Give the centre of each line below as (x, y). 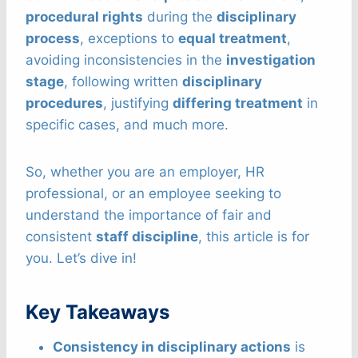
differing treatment (238, 103)
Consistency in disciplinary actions (172, 347)
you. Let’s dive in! (81, 259)
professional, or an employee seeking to (153, 194)
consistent (61, 237)
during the (180, 17)
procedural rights (84, 17)
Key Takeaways (97, 312)
